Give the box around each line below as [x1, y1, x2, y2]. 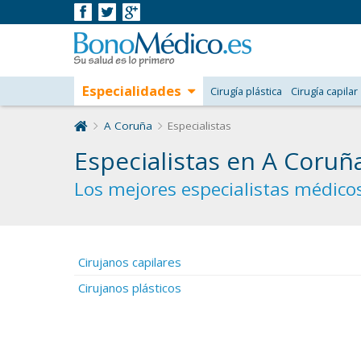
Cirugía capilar [290, 84, 358, 98]
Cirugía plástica [210, 84, 282, 98]
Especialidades [81, 81, 181, 100]
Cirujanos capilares [78, 254, 181, 270]
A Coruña [103, 118, 152, 133]
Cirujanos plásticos [78, 280, 181, 296]
